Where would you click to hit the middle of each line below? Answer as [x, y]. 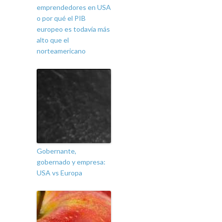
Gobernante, [56, 151]
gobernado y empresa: [71, 162]
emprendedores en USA [74, 7]
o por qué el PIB [61, 18]
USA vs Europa [59, 173]
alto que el [53, 40]
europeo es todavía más [73, 29]
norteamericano [61, 51]
